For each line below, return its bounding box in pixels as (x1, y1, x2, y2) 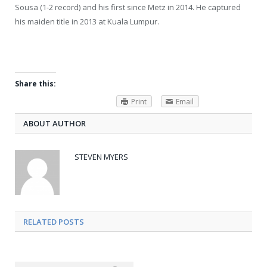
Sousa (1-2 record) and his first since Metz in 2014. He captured (15, 2, 241, 13)
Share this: (15, 78, 56, 89)
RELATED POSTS (23, 216, 84, 227)
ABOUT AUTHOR (23, 117, 86, 129)
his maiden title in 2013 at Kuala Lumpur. (15, 16, 159, 27)
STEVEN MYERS (74, 151, 128, 162)
